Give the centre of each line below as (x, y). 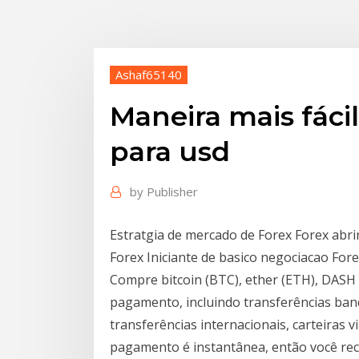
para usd (170, 152)
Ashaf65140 (149, 74)
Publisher (172, 192)
